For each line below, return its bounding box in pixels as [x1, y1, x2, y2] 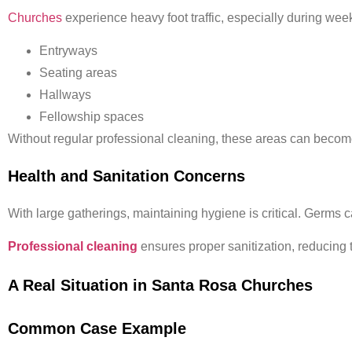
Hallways [39, 88, 91, 102]
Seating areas [39, 66, 117, 80]
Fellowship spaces [39, 110, 144, 124]
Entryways [39, 44, 97, 58]
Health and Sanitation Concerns [8, 167, 245, 185]
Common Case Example [8, 320, 186, 338]
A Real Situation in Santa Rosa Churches [8, 277, 313, 295]
